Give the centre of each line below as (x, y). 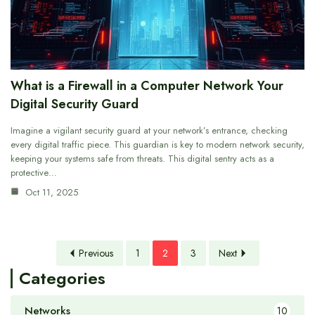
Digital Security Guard (75, 104)
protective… (34, 173)
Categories (62, 278)
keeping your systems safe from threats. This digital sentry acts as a (142, 159)
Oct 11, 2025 (50, 193)
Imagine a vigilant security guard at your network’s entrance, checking (149, 131)
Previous (96, 253)
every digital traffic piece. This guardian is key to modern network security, (157, 145)
